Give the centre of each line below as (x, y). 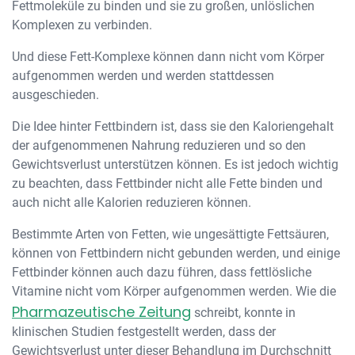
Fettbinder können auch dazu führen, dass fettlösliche (162, 272)
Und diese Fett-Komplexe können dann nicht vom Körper (168, 57)
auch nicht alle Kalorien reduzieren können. (132, 202)
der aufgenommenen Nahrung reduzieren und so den (159, 145)
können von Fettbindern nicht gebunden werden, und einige (176, 253)
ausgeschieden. (55, 95)
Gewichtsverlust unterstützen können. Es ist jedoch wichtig (175, 164)
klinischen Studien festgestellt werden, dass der (144, 332)
